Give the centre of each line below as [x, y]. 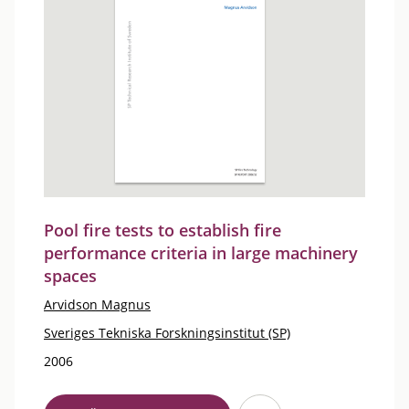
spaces [70, 276]
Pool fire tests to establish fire [163, 230]
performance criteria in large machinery [201, 253]
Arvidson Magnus [97, 304]
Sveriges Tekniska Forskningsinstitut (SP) [167, 333]
